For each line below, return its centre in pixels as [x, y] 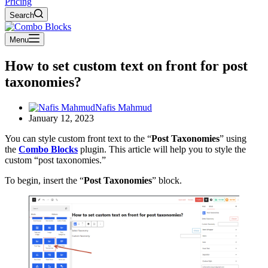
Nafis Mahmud [124, 107]
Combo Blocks [48, 149]
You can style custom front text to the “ [78, 138]
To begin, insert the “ [44, 180]
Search [22, 15]
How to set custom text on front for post [126, 66]
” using [233, 138]
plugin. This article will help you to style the [162, 149]
